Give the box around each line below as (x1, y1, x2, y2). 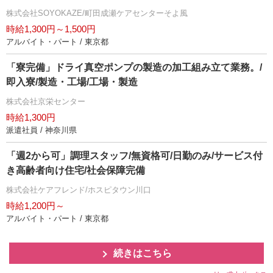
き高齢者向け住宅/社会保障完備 (6, 165, 145, 175)
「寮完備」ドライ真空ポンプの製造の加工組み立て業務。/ (6, 62, 262, 73)
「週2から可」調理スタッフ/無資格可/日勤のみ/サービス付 (6, 151, 263, 161)
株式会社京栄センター (6, 97, 85, 106)
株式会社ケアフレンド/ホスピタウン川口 (6, 185, 151, 194)
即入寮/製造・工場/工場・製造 (6, 77, 138, 87)
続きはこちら (113, 248, 172, 258)
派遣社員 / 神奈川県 (6, 126, 77, 135)
